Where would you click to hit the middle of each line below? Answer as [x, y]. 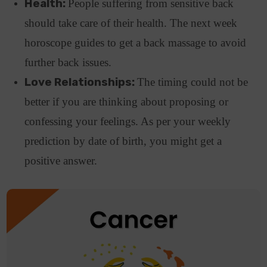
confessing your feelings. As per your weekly [128, 121]
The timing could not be [193, 82]
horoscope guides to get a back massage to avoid [136, 42]
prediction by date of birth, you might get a [123, 141]
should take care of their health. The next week [131, 23]
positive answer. [63, 160]
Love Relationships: [81, 82]
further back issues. [70, 62]
